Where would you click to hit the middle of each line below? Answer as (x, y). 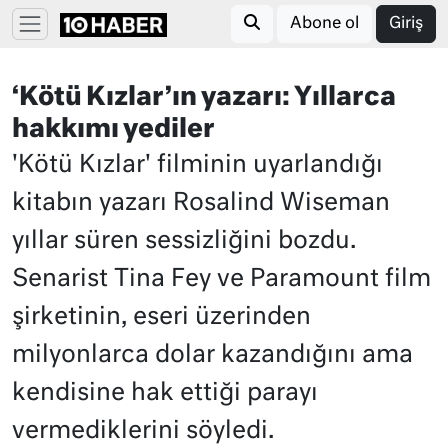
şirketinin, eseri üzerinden (161, 317)
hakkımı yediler (113, 130)
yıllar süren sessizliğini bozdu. (184, 241)
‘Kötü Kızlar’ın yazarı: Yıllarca (204, 98)
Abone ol (324, 24)
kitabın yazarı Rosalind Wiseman (201, 203)
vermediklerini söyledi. (143, 431)
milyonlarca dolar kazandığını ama (212, 355)
